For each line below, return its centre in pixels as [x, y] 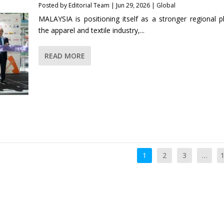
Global [166, 5]
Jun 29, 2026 [133, 5]
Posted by [53, 5]
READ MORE [64, 56]
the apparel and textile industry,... [91, 30]
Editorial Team [89, 5]
